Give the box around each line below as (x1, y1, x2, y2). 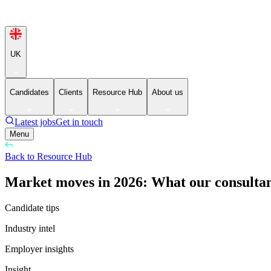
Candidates (10, 87, 49, 97)
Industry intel (5, 223, 55, 234)
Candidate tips (5, 203, 59, 214)
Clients (59, 87, 83, 97)
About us (152, 87, 183, 97)
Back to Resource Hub (5, 151, 92, 162)
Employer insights (5, 244, 74, 255)
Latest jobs (15, 117, 56, 128)
